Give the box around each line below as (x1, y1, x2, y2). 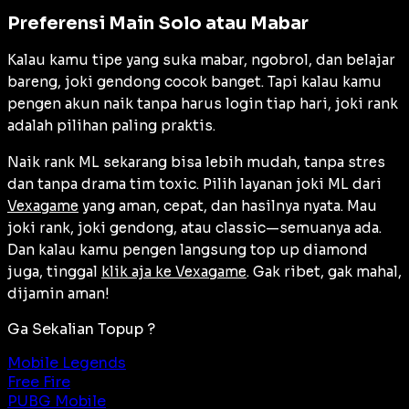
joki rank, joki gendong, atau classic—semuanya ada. (7, 219, 382, 237)
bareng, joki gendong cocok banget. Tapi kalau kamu (7, 73, 382, 91)
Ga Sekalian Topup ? (7, 320, 155, 340)
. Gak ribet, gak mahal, (246, 263, 402, 281)
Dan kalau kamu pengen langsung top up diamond (7, 241, 368, 259)
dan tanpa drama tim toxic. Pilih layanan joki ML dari (7, 175, 382, 194)
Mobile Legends (7, 353, 126, 373)
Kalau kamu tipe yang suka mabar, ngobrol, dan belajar (7, 51, 395, 69)
